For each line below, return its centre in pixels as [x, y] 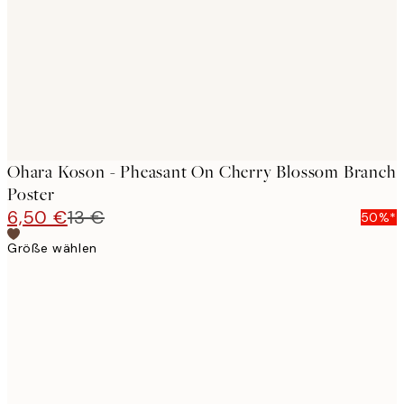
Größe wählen [52, 248]
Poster [31, 195]
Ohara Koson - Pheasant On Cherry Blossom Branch [202, 172]
